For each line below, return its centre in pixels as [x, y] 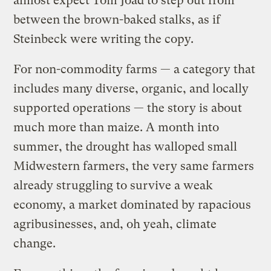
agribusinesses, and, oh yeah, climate [115, 224]
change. [35, 243]
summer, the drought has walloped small [126, 146]
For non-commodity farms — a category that [135, 69]
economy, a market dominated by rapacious [132, 204]
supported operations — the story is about [128, 108]
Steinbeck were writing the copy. [104, 39]
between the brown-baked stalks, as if [117, 19]
